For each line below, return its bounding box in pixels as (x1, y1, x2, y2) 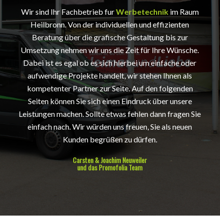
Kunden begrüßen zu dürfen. (62, 134, 157, 144)
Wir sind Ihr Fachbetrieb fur (21, 6, 116, 16)
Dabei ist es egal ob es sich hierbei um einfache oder (23, 57, 197, 67)
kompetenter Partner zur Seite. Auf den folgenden (27, 83, 193, 93)
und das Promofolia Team (77, 162, 143, 172)
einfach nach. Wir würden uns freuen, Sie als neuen (27, 121, 192, 131)
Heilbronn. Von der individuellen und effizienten (30, 19, 190, 29)
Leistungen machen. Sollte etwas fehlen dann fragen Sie (19, 109, 201, 118)
